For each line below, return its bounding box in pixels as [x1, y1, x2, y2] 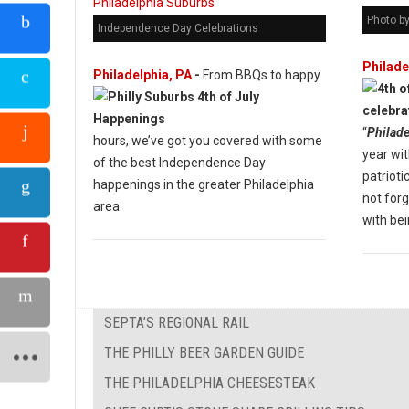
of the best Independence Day [93, 155, 266, 170]
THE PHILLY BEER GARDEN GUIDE [104, 344, 304, 362]
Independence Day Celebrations [98, 22, 258, 35]
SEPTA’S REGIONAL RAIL [104, 314, 249, 331]
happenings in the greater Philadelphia [93, 177, 314, 192]
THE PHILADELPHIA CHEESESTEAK [104, 374, 315, 392]
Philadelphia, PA [93, 68, 192, 82]
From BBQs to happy [200, 68, 320, 82]
